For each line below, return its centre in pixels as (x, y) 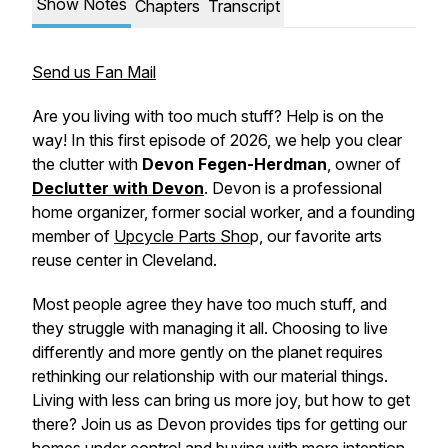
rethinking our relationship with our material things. (210, 376)
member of (73, 236)
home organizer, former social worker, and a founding (223, 212)
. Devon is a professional (293, 188)
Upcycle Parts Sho (182, 236)
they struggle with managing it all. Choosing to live (210, 328)
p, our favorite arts (316, 236)
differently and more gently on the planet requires (207, 352)
